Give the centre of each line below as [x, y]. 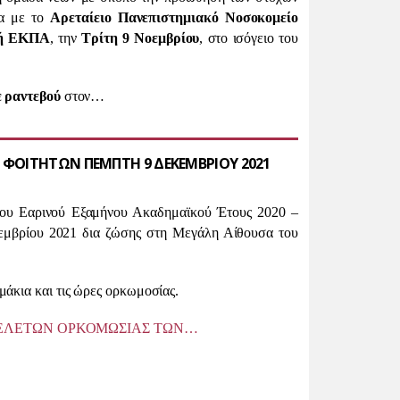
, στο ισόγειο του [249, 38]
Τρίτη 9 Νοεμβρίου [141, 38]
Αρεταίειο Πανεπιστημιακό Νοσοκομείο [174, 17]
